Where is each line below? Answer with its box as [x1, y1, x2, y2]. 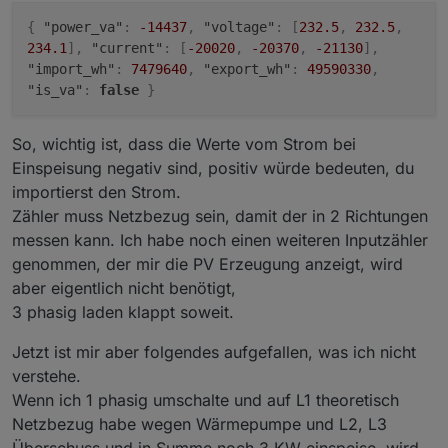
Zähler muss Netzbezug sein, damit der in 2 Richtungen [12, 205, 428, 226]
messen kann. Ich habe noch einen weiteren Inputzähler [12, 229, 428, 250]
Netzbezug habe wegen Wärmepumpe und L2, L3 [12, 413, 387, 434]
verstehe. [12, 365, 81, 386]
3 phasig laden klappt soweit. [12, 301, 234, 322]
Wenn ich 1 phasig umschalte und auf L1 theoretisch [12, 389, 399, 410]
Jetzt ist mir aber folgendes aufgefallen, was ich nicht [12, 341, 416, 362]
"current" [91, 39, 163, 56]
